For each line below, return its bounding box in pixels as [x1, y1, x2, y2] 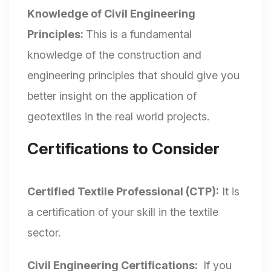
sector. [27, 226, 60, 240]
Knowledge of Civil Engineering [27, 7, 195, 21]
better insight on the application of [27, 90, 197, 103]
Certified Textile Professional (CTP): [27, 185, 219, 198]
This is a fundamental [86, 28, 192, 41]
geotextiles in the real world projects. [27, 110, 209, 123]
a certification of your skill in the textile [27, 206, 218, 219]
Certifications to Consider [27, 139, 220, 158]
